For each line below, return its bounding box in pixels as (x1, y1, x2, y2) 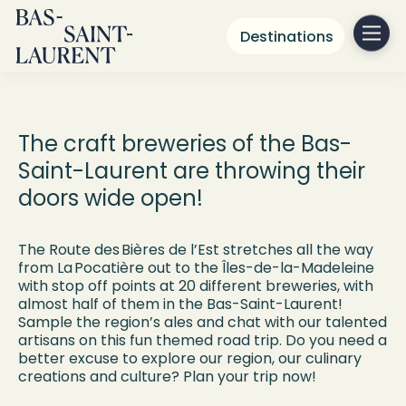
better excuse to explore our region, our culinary (18, 348, 362, 369)
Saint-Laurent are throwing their (18, 156, 365, 186)
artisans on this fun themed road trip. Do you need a (18, 330, 387, 351)
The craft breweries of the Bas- (18, 129, 352, 159)
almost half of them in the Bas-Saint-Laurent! (18, 294, 343, 314)
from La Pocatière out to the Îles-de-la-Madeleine (18, 257, 374, 278)
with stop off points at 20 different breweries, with (18, 275, 373, 296)
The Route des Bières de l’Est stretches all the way (18, 239, 373, 260)
